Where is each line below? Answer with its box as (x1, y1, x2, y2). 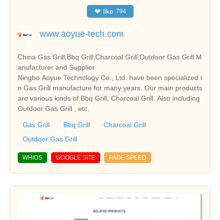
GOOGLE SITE (56, 154, 95, 161)
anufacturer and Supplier (18, 63, 95, 71)
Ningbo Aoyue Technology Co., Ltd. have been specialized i (18, 73, 202, 82)
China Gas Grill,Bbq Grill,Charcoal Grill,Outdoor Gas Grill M (18, 53, 196, 61)
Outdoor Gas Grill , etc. (18, 104, 89, 112)
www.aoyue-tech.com (40, 28, 124, 39)
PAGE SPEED (109, 154, 146, 161)
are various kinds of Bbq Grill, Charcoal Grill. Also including (18, 94, 200, 102)
